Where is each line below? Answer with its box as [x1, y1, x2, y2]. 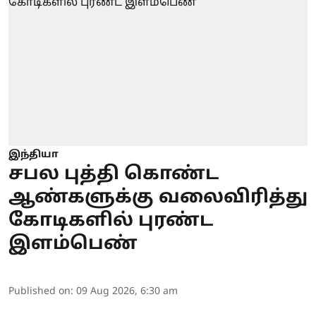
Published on [8, 285, 71, 298]
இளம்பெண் [8, 232, 138, 256]
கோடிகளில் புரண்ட [8, 209, 213, 233]
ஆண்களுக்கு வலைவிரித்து [8, 186, 308, 209]
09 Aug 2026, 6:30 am [76, 285, 178, 298]
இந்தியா [8, 148, 59, 161]
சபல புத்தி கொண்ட [8, 162, 219, 186]
